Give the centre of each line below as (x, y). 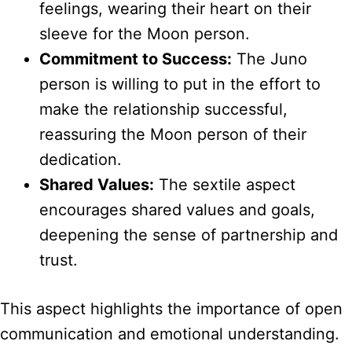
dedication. (81, 160)
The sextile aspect (225, 185)
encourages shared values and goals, (177, 210)
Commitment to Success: (136, 59)
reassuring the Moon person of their (173, 135)
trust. (59, 260)
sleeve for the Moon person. (145, 34)
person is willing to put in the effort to (180, 84)
